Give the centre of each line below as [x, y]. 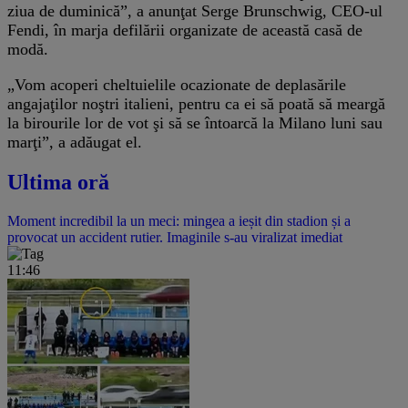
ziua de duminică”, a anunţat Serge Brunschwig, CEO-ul [195, 11]
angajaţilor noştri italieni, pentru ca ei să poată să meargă [196, 104]
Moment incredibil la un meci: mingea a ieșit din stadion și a [179, 221]
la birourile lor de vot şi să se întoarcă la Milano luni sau [195, 123]
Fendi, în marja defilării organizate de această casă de [185, 31]
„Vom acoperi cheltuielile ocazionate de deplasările [177, 85]
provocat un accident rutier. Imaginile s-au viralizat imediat [175, 238]
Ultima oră [58, 183]
